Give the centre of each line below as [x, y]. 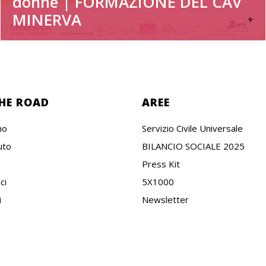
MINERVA [47, 20]
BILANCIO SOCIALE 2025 [193, 146]
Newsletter [165, 200]
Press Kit [161, 164]
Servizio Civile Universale [192, 129]
